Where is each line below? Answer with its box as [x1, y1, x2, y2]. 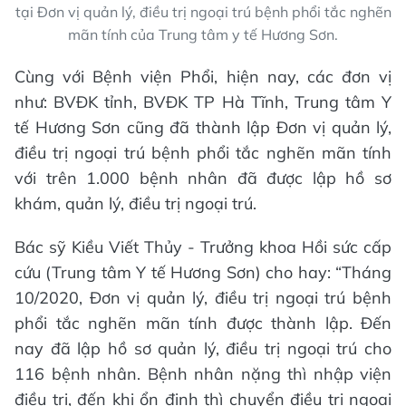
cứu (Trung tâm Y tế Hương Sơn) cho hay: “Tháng [14, 262, 391, 284]
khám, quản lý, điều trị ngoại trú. [14, 193, 256, 215]
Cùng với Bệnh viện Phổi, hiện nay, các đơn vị [14, 66, 391, 88]
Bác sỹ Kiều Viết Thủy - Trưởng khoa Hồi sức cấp [14, 237, 391, 258]
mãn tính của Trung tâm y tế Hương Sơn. [68, 25, 338, 44]
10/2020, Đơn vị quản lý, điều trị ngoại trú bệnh [14, 287, 391, 309]
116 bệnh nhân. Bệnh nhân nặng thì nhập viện [14, 363, 391, 385]
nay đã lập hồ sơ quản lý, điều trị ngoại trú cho [14, 338, 391, 360]
